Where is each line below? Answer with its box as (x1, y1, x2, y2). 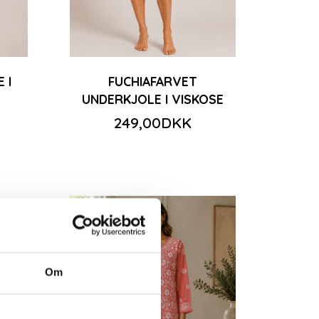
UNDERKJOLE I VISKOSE (82, 90, 224, 107)
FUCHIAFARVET (108, 73, 198, 89)
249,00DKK (114, 113, 192, 132)
